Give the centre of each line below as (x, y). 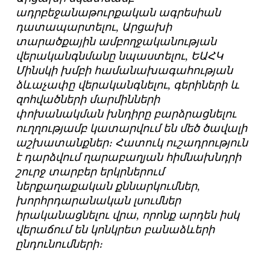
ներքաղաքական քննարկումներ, (108, 187)
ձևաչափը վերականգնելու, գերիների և (128, 85)
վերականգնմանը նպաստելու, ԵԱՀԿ (120, 56)
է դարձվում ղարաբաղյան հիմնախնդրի (129, 158)
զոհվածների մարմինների (88, 100)
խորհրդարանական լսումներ (99, 201)
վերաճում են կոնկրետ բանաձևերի (115, 230)
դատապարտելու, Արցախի (94, 27)
